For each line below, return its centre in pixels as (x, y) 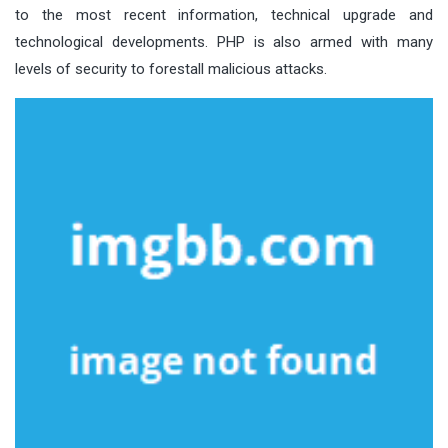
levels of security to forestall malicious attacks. (171, 68)
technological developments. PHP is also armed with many (224, 41)
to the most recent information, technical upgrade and (224, 14)
